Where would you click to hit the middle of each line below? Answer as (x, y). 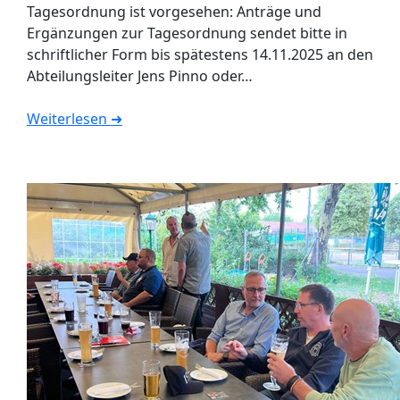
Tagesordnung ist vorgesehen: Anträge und (174, 12)
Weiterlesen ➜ (75, 119)
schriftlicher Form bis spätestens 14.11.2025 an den (200, 55)
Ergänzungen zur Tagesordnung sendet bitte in (187, 33)
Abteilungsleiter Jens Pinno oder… (140, 76)
